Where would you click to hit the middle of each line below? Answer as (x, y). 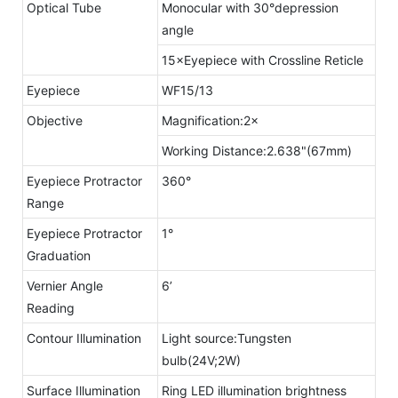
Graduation (59, 255)
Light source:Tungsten (227, 338)
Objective (55, 120)
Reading (51, 307)
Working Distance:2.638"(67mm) (257, 150)
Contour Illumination (84, 338)
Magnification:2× (210, 120)
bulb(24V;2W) (201, 360)
